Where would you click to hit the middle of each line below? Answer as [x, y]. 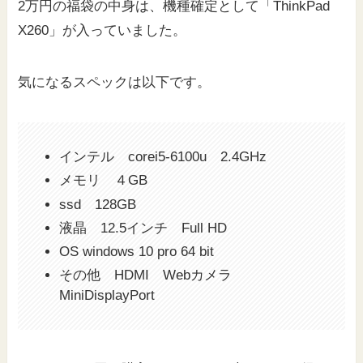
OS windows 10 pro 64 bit [137, 252]
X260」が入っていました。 [102, 31]
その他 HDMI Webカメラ [153, 275]
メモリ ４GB [104, 181]
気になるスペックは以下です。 [115, 83]
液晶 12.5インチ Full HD [143, 228]
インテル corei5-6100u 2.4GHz [163, 157]
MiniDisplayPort [107, 296]
